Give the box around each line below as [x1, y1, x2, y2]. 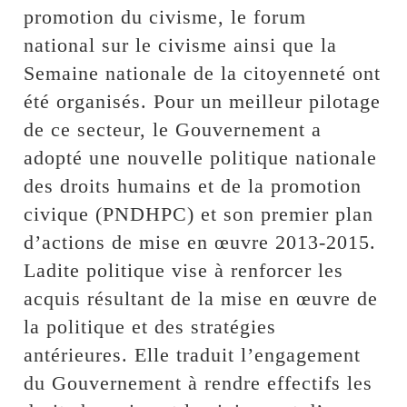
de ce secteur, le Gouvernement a [24, 117, 323, 141]
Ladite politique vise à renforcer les [24, 258, 344, 282]
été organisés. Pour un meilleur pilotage [24, 89, 382, 113]
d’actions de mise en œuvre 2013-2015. [24, 230, 377, 253]
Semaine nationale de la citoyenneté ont [24, 61, 382, 84]
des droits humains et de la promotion [24, 174, 362, 197]
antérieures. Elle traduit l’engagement [24, 342, 362, 366]
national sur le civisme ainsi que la [24, 33, 338, 56]
